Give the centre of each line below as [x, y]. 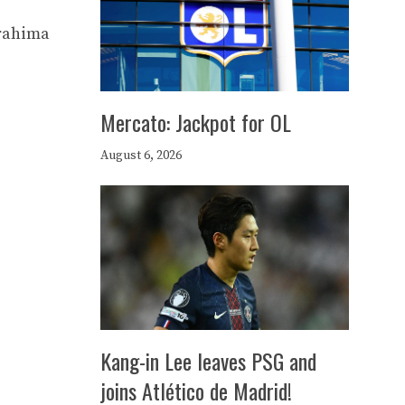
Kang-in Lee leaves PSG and [208, 361]
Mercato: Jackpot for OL [196, 122]
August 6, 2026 [141, 155]
